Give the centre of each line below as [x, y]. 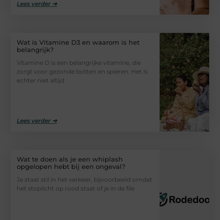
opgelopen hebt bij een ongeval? [71, 167]
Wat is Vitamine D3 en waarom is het [78, 42]
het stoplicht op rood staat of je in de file [76, 189]
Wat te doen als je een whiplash [70, 159]
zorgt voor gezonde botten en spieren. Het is [82, 71]
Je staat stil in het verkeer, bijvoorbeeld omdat [85, 180]
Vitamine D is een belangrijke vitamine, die [79, 62]
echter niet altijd [41, 80]
